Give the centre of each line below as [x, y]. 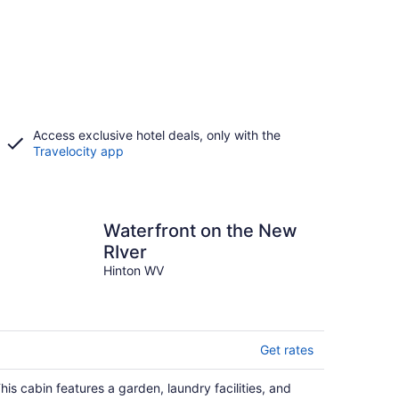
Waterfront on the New [200, 231]
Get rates [287, 350]
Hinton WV [134, 270]
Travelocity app [78, 151]
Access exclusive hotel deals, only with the [156, 135]
